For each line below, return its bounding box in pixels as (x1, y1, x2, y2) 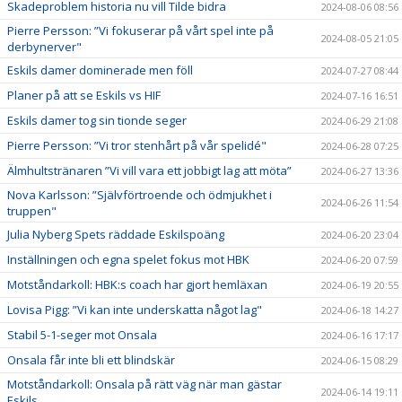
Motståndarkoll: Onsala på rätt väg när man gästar (7, 375, 282, 392)
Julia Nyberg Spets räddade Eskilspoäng (7, 225, 224, 242)
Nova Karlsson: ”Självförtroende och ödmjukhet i (7, 186, 272, 203)
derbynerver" (7, 38, 82, 55)
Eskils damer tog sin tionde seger (7, 111, 187, 128)
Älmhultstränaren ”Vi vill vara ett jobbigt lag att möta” (7, 162, 292, 179)
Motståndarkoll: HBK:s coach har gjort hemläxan (7, 275, 267, 293)
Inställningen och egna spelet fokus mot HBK (7, 250, 249, 267)
